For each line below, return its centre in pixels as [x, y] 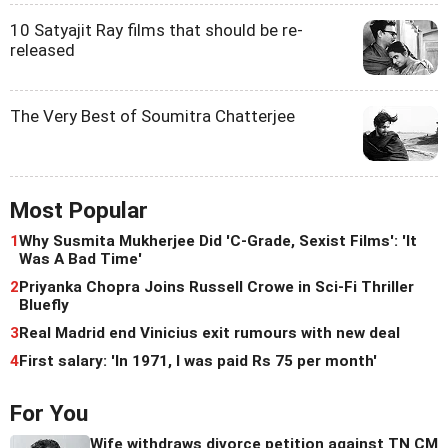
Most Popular [79, 211]
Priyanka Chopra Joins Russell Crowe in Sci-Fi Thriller [216, 287]
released [42, 50]
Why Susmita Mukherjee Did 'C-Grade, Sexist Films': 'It [218, 241]
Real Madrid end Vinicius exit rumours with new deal [209, 333]
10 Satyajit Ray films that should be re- [156, 30]
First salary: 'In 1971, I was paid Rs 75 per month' [198, 361]
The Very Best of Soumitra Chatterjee [152, 116]
